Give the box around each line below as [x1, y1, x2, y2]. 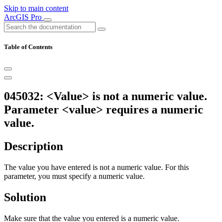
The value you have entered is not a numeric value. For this [4, 163, 189, 172]
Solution [4, 190, 46, 204]
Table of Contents [4, 43, 53, 51]
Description [4, 140, 63, 153]
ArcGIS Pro [4, 13, 44, 21]
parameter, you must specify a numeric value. [4, 172, 145, 181]
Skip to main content [4, 4, 68, 12]
